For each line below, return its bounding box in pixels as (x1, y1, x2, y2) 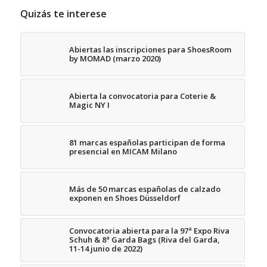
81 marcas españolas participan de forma (69, 137, 225, 148)
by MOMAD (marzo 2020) (69, 53, 161, 64)
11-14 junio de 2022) (69, 243, 142, 254)
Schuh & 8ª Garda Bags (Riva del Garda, (69, 234, 220, 246)
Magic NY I (69, 100, 110, 111)
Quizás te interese (20, 7, 107, 21)
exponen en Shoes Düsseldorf (69, 193, 181, 204)
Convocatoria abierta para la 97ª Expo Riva (69, 225, 229, 237)
